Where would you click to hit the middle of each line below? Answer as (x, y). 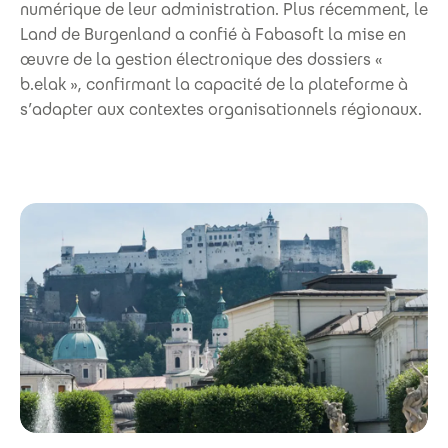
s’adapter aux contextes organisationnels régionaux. (221, 110)
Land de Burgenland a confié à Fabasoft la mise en (213, 35)
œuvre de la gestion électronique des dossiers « (201, 60)
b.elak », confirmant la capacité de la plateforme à (214, 85)
